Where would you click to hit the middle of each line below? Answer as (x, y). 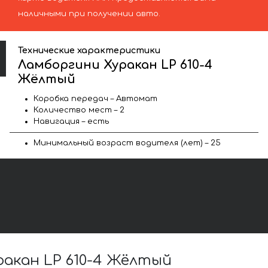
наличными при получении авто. (89, 14)
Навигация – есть (71, 121)
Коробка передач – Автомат (95, 98)
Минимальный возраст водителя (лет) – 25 (127, 143)
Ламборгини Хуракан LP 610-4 (115, 65)
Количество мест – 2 (79, 110)
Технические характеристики (89, 50)
